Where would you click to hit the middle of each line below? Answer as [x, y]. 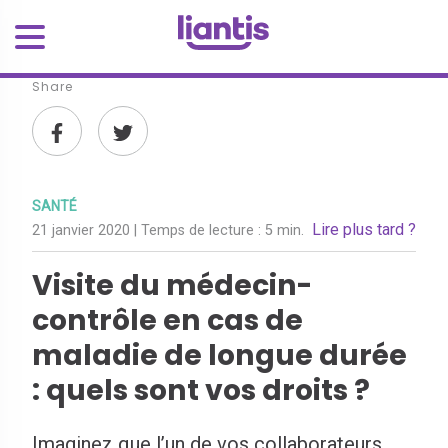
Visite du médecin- [172, 285]
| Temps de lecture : [199, 230]
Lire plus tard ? [364, 229]
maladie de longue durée [219, 355]
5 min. [284, 230]
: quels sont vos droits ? [201, 390]
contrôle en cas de [167, 320]
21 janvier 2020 [83, 230]
